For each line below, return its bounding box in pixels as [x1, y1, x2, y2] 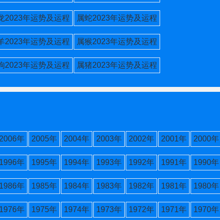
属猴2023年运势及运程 [77, 37, 157, 46]
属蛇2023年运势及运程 [77, 14, 157, 22]
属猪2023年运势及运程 [77, 61, 157, 69]
